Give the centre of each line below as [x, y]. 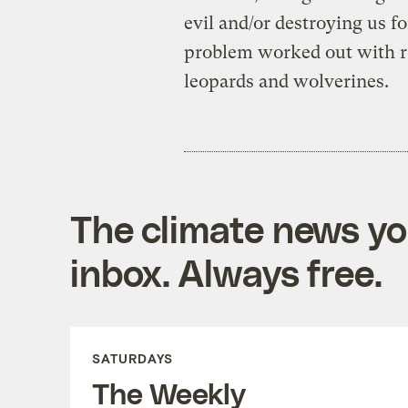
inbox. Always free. [226, 272]
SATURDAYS [132, 358]
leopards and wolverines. [286, 81]
